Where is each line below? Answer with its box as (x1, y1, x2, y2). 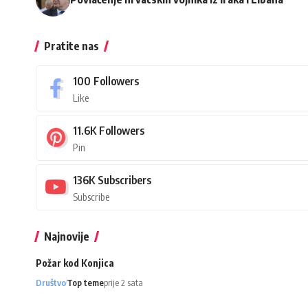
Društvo (36, 276, 66, 288)
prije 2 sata (104, 276, 143, 288)
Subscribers (98, 173, 151, 187)
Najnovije (44, 229, 89, 243)
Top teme (67, 276, 104, 288)
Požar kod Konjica (36, 256, 114, 269)
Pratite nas (44, 38, 99, 53)
